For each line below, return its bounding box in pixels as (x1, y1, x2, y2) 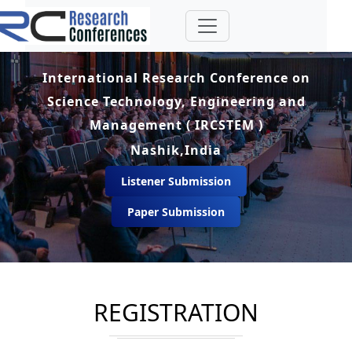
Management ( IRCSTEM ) (89, 115, 263, 134)
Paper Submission (126, 203, 225, 219)
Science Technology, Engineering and (46, 92, 306, 110)
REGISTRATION (93, 296, 258, 328)
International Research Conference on (42, 68, 310, 86)
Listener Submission (120, 173, 231, 189)
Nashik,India (130, 141, 222, 159)
